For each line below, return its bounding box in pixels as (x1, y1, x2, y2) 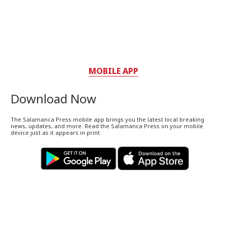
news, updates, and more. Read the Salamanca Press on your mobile (11, 122, 204, 130)
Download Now (11, 90, 97, 107)
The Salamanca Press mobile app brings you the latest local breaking (11, 115, 205, 123)
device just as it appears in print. (11, 128, 102, 136)
